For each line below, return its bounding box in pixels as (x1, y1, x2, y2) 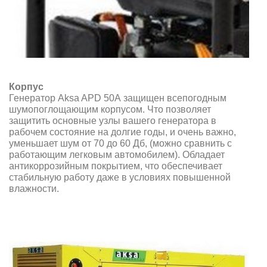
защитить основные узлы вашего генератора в (9, 116, 216, 126)
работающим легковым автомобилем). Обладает (9, 150, 225, 160)
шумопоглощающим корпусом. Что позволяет (9, 104, 211, 115)
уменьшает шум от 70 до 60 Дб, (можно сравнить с (9, 138, 232, 149)
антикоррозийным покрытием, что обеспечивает (9, 161, 222, 172)
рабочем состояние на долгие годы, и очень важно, (9, 127, 236, 138)
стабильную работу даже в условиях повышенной (9, 172, 231, 183)
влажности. (9, 184, 59, 194)
